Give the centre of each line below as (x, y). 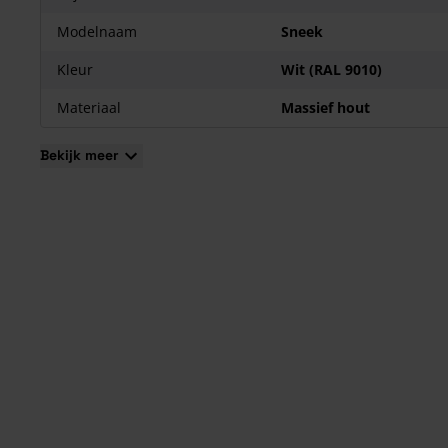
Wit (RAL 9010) (331, 69)
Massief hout (325, 107)
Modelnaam (97, 31)
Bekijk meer (79, 155)
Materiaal (89, 107)
